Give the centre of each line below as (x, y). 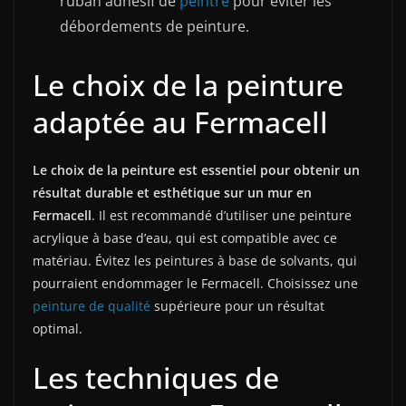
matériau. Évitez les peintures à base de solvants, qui (195, 261)
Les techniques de (156, 378)
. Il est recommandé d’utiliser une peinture (222, 216)
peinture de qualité (92, 306)
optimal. (58, 329)
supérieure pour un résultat (237, 306)
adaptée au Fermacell (180, 122)
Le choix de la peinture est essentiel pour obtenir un (196, 170)
